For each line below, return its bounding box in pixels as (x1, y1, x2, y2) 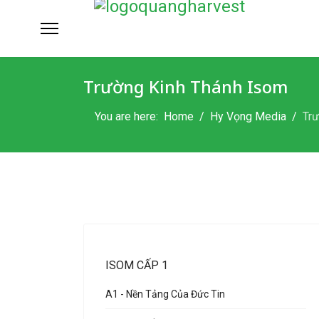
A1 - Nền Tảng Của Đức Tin (105, 288, 225, 300)
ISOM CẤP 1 (105, 258, 168, 272)
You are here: (95, 110, 164, 123)
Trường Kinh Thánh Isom (83, 75, 288, 98)
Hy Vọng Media (210, 110, 286, 123)
